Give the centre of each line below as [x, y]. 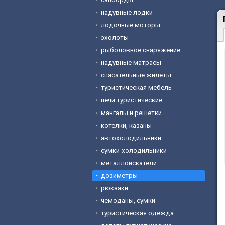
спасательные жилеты [136, 75]
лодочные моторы [131, 25]
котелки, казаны [126, 125]
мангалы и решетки [131, 113]
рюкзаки [115, 188]
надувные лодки [127, 12]
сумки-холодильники [134, 150]
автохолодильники [131, 138]
